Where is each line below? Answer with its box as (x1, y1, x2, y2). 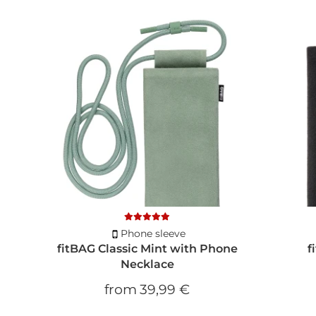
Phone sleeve (120, 227, 186, 241)
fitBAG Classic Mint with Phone (56, 242, 238, 256)
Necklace (120, 257, 174, 272)
